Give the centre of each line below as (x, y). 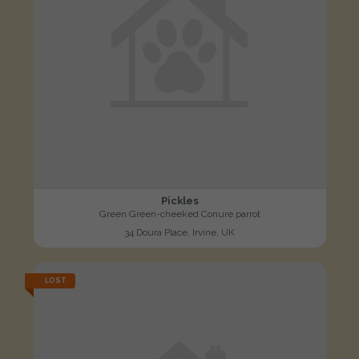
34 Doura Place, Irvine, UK (179, 233)
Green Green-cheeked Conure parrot (179, 214)
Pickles (179, 201)
